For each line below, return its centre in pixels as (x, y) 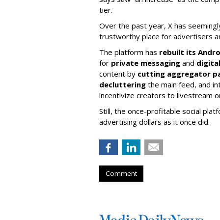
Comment (121, 173)
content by (118, 73)
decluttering (123, 84)
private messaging (146, 63)
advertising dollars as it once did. (154, 122)
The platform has (129, 52)
